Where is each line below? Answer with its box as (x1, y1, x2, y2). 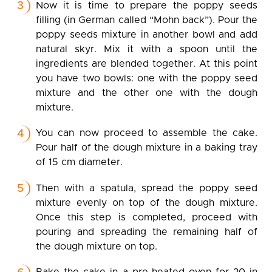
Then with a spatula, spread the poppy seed (36, 183, 257, 193)
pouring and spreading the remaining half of (36, 226, 257, 237)
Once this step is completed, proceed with (36, 212, 257, 222)
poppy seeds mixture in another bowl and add (36, 29, 257, 39)
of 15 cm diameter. (36, 157, 123, 168)
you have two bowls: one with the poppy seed (36, 73, 257, 83)
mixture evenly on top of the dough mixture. (36, 197, 257, 208)
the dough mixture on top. (36, 241, 158, 251)
